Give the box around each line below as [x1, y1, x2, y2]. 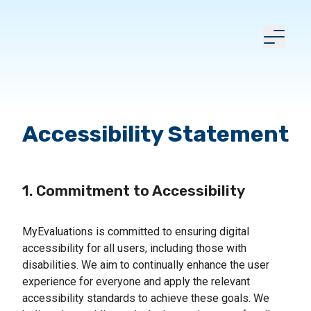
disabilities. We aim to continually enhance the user [22, 258, 269, 271]
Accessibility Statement [22, 120, 289, 147]
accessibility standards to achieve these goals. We [22, 291, 269, 305]
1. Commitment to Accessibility [22, 181, 245, 199]
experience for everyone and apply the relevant [22, 274, 250, 288]
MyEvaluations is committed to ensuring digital [22, 224, 249, 238]
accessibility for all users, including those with [22, 241, 246, 255]
